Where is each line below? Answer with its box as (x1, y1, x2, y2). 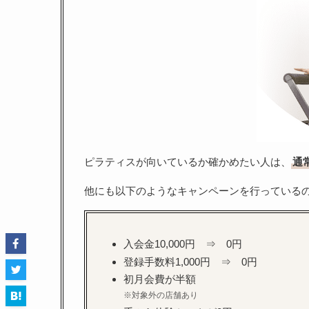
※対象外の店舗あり (123, 290, 198, 301)
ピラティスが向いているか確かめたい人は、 (84, 156, 291, 168)
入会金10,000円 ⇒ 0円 (123, 237, 242, 250)
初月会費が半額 (123, 273, 196, 286)
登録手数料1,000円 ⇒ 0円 (123, 255, 257, 268)
